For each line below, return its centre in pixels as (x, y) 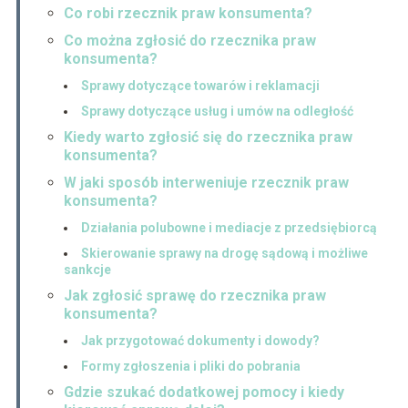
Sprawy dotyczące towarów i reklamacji (200, 86)
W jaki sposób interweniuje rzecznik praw (206, 183)
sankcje (87, 270)
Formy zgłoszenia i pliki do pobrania (190, 367)
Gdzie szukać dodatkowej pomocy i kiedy (204, 393)
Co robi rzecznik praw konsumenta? (188, 14)
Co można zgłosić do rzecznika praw (189, 41)
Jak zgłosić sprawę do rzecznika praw (194, 296)
